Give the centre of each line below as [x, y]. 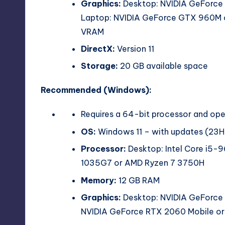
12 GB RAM [138, 180]
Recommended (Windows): [96, 90]
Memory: [99, 180]
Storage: [99, 66]
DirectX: [98, 48]
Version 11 [135, 48]
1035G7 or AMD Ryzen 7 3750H [143, 163]
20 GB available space [163, 66]
